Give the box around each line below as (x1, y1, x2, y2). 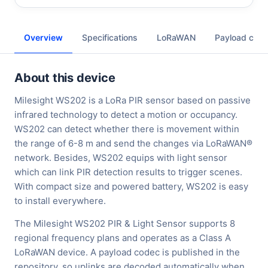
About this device (14, 71, 115, 86)
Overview (24, 32, 63, 43)
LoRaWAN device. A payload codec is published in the (14, 246, 240, 258)
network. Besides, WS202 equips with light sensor (14, 152, 227, 164)
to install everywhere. (14, 195, 106, 207)
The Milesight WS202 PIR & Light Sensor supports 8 (14, 218, 235, 230)
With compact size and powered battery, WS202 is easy (14, 181, 248, 193)
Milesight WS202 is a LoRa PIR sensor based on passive (14, 95, 251, 106)
